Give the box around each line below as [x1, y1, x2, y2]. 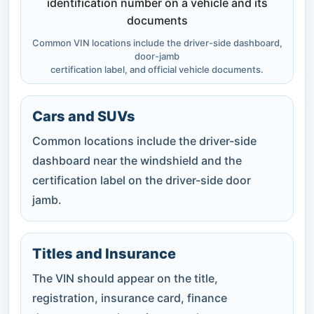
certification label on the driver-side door [32, 172, 251, 187]
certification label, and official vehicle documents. [50, 63, 264, 75]
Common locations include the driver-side [32, 133, 257, 148]
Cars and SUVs [32, 107, 135, 125]
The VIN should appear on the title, [32, 271, 218, 285]
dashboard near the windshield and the [32, 153, 242, 168]
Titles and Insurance [32, 245, 176, 262]
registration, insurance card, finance [32, 290, 227, 305]
